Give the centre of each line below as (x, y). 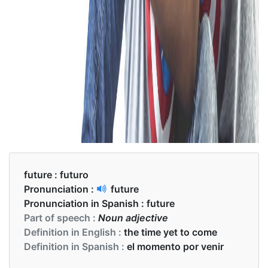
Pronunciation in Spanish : (85, 204)
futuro (74, 175)
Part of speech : (61, 218)
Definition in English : (74, 232)
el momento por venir (175, 247)
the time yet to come (170, 232)
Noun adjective (133, 218)
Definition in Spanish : (75, 247)
